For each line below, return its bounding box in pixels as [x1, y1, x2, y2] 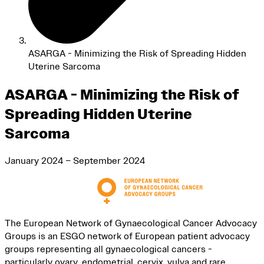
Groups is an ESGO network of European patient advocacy [5, 230, 250, 243]
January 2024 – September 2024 [5, 154, 145, 168]
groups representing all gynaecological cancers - [5, 243, 212, 256]
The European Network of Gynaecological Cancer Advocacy [5, 217, 257, 230]
